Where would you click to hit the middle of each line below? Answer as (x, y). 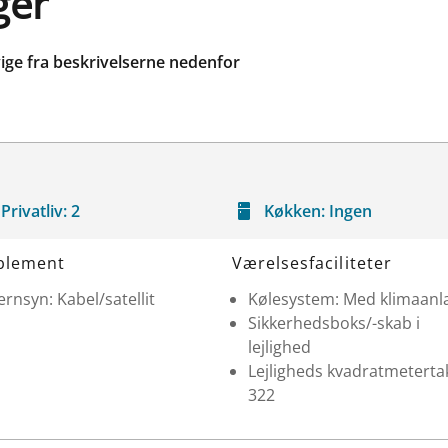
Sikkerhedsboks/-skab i (334, 322)
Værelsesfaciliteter (312, 262)
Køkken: (294, 210)
